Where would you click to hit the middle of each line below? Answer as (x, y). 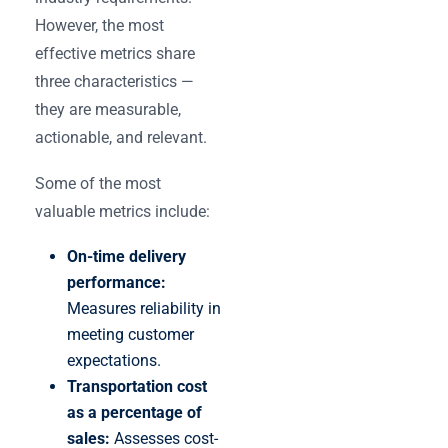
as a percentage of (134, 412)
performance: (116, 282)
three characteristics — (114, 81)
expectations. (114, 360)
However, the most (99, 25)
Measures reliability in (144, 308)
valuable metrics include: (122, 211)
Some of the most (98, 183)
